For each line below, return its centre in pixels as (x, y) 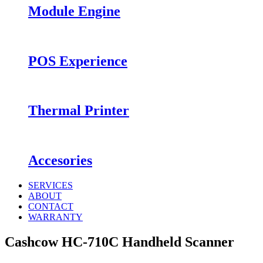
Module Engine (74, 11)
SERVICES (50, 186)
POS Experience (78, 61)
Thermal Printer (79, 111)
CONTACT (51, 207)
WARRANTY (55, 217)
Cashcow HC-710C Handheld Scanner (119, 242)
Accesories (60, 161)
